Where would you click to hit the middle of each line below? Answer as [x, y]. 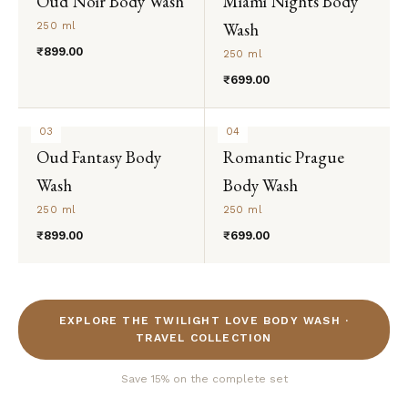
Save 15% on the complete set [204, 378]
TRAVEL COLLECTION [204, 337]
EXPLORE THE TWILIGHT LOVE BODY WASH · [204, 320]
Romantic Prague [283, 157]
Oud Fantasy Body [99, 157]
